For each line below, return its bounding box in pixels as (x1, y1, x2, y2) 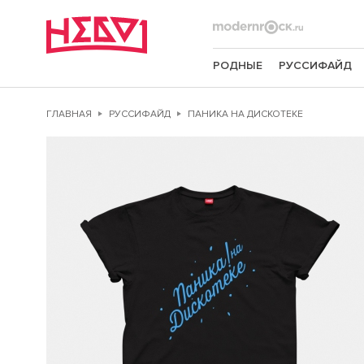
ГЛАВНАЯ (46, 108, 92, 120)
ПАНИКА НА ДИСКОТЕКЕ (188, 108, 303, 120)
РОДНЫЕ (213, 58, 262, 72)
